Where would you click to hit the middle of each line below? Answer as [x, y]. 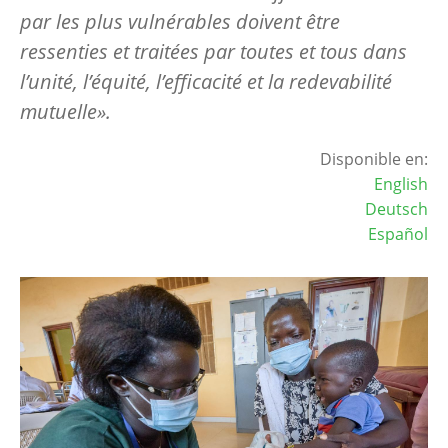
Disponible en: [374, 158]
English [401, 183]
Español [398, 233]
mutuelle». [65, 111]
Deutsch [396, 208]
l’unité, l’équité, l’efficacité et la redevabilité [206, 81]
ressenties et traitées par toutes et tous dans [213, 51]
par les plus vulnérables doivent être [180, 21]
